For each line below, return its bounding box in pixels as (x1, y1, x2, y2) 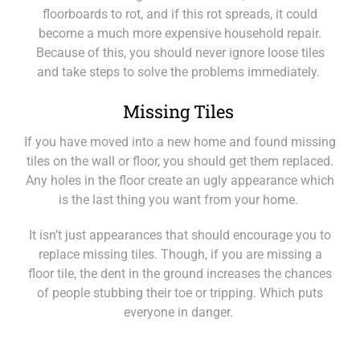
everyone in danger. (124, 305, 236, 320)
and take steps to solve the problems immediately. (37, 64, 323, 80)
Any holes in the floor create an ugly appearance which (26, 173, 334, 188)
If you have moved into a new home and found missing (24, 134, 336, 149)
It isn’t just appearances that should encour (29, 227, 272, 243)
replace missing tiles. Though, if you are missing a (38, 247, 322, 262)
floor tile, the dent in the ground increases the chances (28, 266, 332, 281)
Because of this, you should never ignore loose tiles (35, 45, 325, 60)
